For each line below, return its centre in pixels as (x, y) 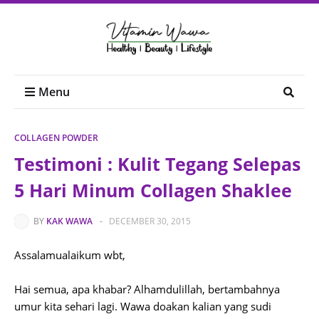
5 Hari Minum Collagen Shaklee (153, 190)
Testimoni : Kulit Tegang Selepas (157, 164)
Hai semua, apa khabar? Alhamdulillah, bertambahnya (147, 289)
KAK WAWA (69, 221)
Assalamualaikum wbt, (70, 255)
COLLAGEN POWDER (56, 138)
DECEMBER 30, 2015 (150, 221)
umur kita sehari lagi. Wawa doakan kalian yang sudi (143, 306)
